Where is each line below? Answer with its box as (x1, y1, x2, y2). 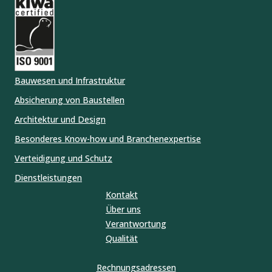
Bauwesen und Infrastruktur (15, 74, 125, 86)
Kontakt (106, 188, 138, 200)
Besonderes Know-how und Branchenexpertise (15, 132, 201, 144)
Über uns (106, 203, 141, 215)
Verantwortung (106, 217, 166, 229)
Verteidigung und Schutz (15, 152, 112, 164)
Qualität (106, 232, 138, 244)
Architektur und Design (15, 113, 106, 125)
